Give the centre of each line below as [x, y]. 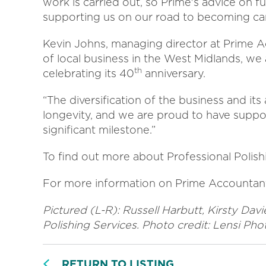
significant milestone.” [99, 130]
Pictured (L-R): [83, 210]
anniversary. [174, 73]
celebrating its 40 [88, 73]
